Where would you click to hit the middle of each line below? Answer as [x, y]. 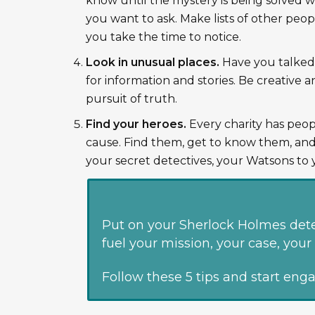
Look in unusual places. [153, 63]
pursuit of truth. [131, 99]
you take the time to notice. [163, 37]
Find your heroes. [136, 124]
